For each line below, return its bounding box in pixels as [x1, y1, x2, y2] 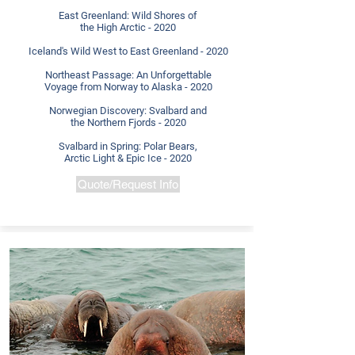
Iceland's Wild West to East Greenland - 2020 [28, 45, 228, 57]
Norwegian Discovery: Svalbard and [49, 105, 207, 116]
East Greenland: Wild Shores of [59, 10, 197, 21]
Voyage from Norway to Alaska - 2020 [44, 81, 212, 93]
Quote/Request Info [78, 177, 178, 191]
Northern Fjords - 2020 [86, 116, 186, 128]
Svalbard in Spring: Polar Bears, [59, 140, 197, 152]
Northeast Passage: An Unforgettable [44, 69, 212, 81]
